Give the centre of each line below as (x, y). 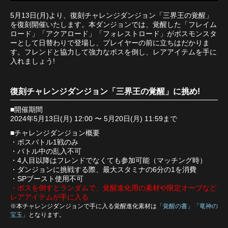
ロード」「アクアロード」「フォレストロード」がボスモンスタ (113, 34)
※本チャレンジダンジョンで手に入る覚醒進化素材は (83, 206)
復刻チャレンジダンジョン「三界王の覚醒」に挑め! (105, 92)
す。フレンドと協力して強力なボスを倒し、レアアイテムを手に (113, 52)
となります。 (47, 215)
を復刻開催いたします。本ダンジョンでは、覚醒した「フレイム (113, 25)
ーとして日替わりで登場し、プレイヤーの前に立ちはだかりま (110, 43)
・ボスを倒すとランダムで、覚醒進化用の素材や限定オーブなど (113, 188)
